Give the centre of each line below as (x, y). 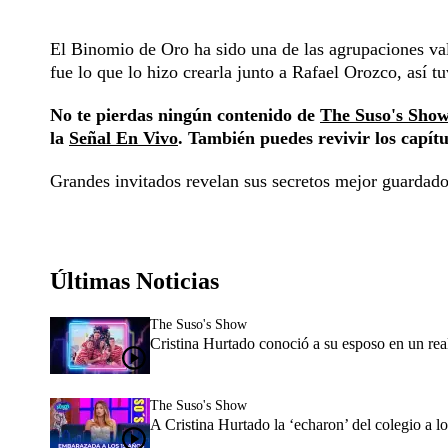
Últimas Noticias (134, 280)
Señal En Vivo (123, 137)
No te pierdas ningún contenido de (185, 114)
